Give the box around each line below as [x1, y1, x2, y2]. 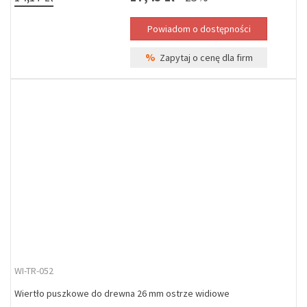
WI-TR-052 [14, 265, 53, 277]
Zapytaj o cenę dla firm [155, 51, 253, 64]
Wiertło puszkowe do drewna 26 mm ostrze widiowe [14, 287, 230, 299]
